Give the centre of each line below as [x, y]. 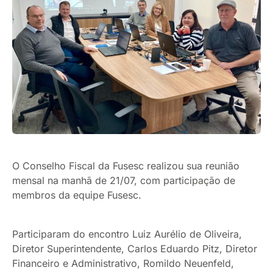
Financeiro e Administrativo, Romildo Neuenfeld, [123, 263]
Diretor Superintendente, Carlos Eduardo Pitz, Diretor [135, 249]
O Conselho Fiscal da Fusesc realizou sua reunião [126, 166]
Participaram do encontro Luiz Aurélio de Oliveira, [127, 234]
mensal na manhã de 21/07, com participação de [124, 180]
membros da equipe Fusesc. [77, 195]
